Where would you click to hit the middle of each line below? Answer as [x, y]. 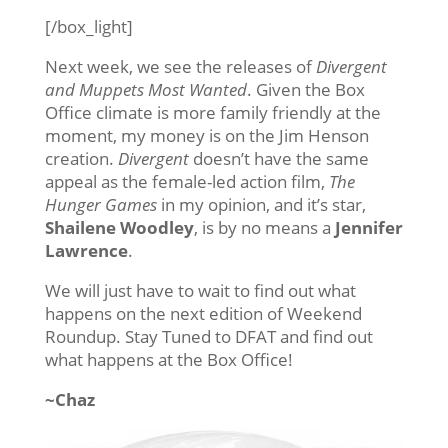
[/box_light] [88, 26]
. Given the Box [305, 89]
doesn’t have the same [278, 158]
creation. [81, 158]
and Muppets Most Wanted [145, 89]
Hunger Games [100, 204]
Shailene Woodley [119, 227]
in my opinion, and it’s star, [261, 204]
